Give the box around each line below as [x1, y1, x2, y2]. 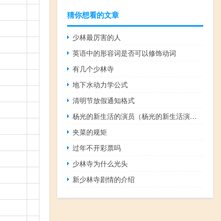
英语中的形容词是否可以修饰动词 [73, 48, 177, 58]
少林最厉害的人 [73, 32, 121, 42]
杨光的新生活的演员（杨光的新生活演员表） [190, 111, 197, 121]
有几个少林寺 [73, 64, 114, 74]
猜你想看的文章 [67, 9, 119, 21]
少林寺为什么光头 [73, 158, 128, 169]
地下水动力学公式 [73, 79, 128, 90]
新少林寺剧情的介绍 [73, 174, 135, 184]
